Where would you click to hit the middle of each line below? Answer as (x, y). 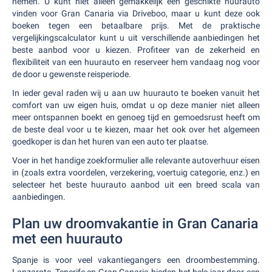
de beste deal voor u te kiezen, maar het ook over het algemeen (136, 129)
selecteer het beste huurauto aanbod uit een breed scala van (136, 185)
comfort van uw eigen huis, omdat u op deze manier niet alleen (136, 105)
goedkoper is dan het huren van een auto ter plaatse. (110, 141)
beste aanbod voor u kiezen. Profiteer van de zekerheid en (136, 50)
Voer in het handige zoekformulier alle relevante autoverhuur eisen (136, 160)
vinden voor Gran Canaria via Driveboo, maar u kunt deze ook (136, 13)
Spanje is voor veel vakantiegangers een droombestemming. (136, 260)
